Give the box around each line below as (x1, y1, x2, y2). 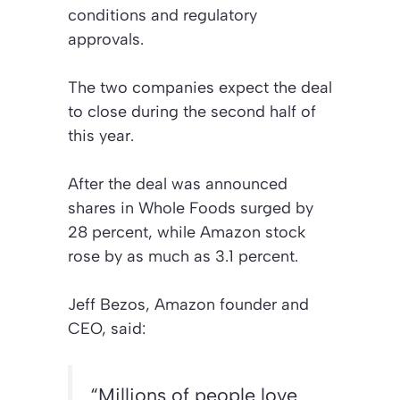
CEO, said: (68, 319, 146, 339)
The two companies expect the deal (68, 78, 332, 98)
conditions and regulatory (68, 5, 257, 26)
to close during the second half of (68, 102, 316, 122)
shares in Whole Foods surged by (68, 198, 313, 219)
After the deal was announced (68, 174, 287, 195)
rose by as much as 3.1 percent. (68, 246, 298, 267)
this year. (68, 126, 134, 146)
